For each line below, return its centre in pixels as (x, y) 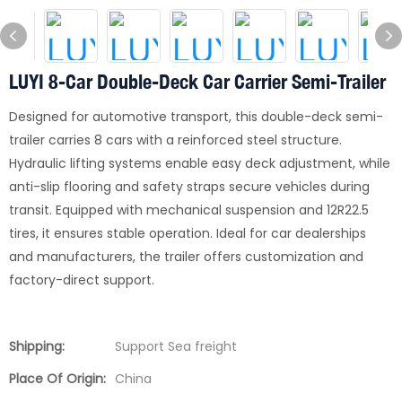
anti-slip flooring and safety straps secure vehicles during (189, 187)
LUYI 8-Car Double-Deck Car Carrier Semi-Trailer (197, 82)
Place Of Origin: (57, 379)
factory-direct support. (82, 280)
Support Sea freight (176, 346)
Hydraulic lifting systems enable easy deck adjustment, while (200, 163)
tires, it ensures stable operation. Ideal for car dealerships (188, 233)
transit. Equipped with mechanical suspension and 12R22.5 (189, 210)
